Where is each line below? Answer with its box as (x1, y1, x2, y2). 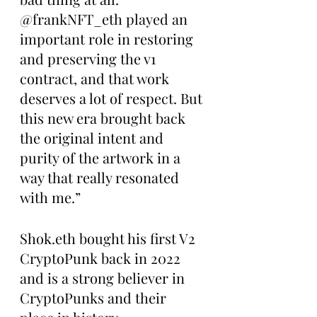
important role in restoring (20, 29, 197, 48)
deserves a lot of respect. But (20, 88, 206, 108)
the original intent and (20, 128, 167, 147)
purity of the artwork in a (20, 148, 184, 167)
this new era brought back (20, 108, 189, 127)
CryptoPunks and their (20, 288, 170, 307)
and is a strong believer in (20, 268, 188, 287)
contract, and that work (20, 69, 173, 88)
